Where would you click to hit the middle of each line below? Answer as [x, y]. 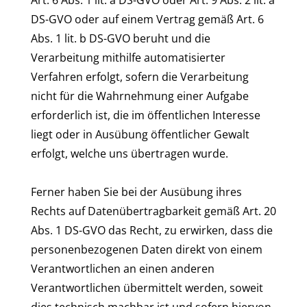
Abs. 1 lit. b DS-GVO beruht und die [121, 38]
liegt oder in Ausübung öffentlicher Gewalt [140, 134]
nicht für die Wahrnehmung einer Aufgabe [140, 96]
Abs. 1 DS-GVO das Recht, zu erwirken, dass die [152, 230]
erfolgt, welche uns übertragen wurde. [130, 153]
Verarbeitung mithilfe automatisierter [128, 58]
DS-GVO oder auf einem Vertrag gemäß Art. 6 [147, 19]
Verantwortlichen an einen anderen [123, 269]
